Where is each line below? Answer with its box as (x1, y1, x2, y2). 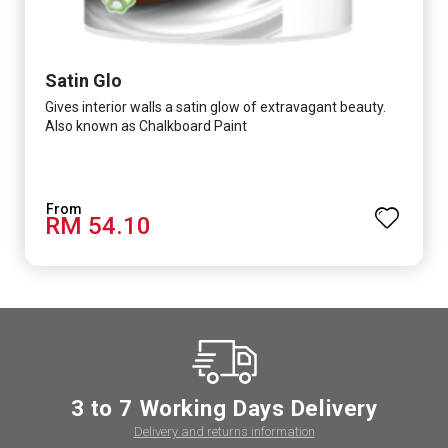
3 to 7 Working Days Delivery (70, 394, 378, 421)
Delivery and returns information (133, 423, 315, 439)
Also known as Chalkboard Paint (45, 117, 247, 134)
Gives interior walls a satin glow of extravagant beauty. (45, 98, 386, 115)
